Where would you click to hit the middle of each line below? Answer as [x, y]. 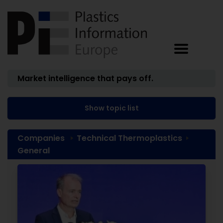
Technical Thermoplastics [129, 138]
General [34, 151]
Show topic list [111, 108]
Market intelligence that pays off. [85, 78]
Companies [41, 138]
